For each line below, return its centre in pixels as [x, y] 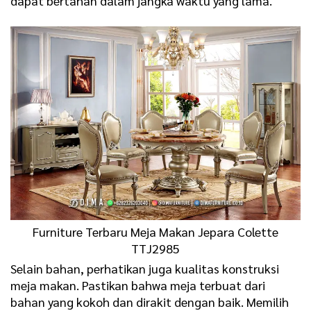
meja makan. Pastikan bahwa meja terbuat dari [138, 285]
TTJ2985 [155, 248]
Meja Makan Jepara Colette [203, 231]
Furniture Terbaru [80, 231]
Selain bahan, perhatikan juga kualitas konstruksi [145, 269]
